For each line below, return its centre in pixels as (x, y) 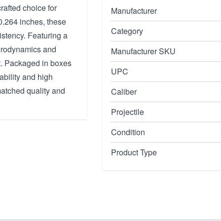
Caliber (124, 92)
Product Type (134, 152)
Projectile (128, 112)
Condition (128, 132)
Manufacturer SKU (143, 51)
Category (127, 31)
